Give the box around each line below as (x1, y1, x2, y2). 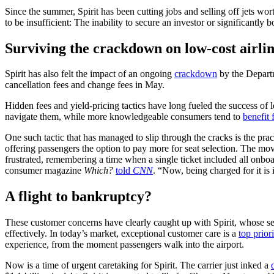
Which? (84, 165, 113, 176)
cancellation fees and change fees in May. (5, 80, 165, 91)
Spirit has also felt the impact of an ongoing (5, 68, 174, 80)
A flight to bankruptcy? (5, 188, 152, 205)
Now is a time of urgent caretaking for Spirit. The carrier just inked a (5, 260, 271, 271)
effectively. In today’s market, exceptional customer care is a (5, 228, 239, 239)
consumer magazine (5, 165, 84, 176)
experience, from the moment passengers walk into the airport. (5, 239, 244, 250)
